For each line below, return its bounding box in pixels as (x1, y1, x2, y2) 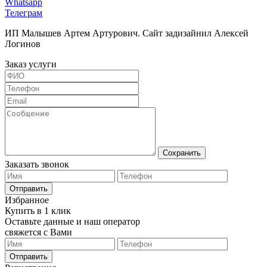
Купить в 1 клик (5, 205, 71, 216)
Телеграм (5, 7, 42, 18)
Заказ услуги (5, 58, 57, 69)
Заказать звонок (5, 159, 69, 169)
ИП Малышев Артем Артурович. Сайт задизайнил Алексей (5, 27, 249, 38)
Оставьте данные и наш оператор (5, 216, 140, 226)
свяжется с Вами (5, 226, 72, 237)
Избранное (5, 194, 49, 205)
